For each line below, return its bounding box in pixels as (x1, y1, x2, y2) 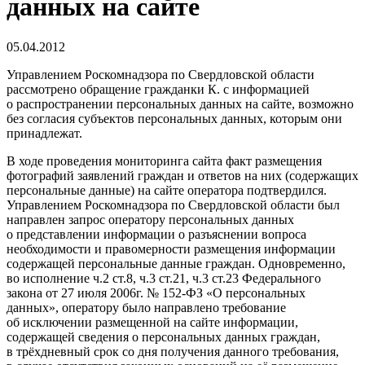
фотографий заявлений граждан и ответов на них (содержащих (7, 168, 358, 182)
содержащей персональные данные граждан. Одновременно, (7, 256, 345, 270)
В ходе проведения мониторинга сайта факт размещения (7, 153, 322, 168)
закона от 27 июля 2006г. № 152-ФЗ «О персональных (7, 285, 306, 300)
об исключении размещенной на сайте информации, (7, 314, 298, 329)
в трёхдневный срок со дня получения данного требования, (7, 344, 339, 358)
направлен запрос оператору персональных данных (7, 212, 294, 226)
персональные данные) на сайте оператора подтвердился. (7, 182, 327, 197)
